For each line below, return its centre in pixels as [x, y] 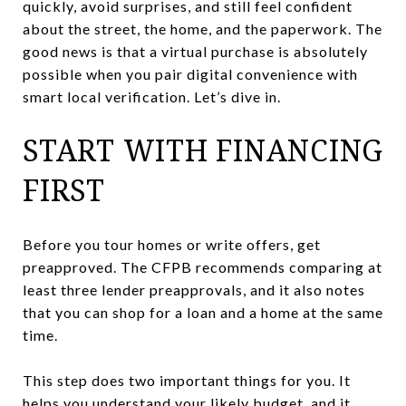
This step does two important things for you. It [187, 380]
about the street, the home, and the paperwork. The [203, 29]
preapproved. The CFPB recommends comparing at [203, 266]
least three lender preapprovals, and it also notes [194, 289]
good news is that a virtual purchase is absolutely [195, 51]
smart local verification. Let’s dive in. [152, 97]
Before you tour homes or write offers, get [172, 244]
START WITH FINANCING [203, 150]
